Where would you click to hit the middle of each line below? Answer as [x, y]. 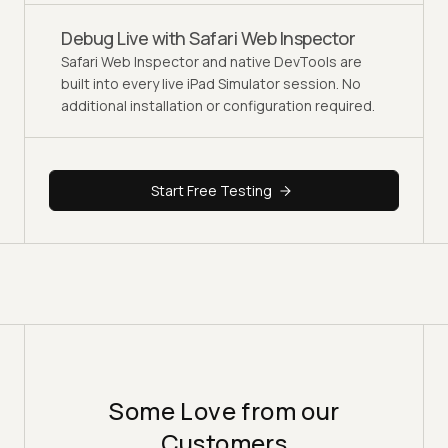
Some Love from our [224, 410]
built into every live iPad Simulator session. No [211, 84]
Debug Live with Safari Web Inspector [208, 38]
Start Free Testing [211, 190]
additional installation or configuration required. [218, 106]
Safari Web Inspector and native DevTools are [211, 62]
